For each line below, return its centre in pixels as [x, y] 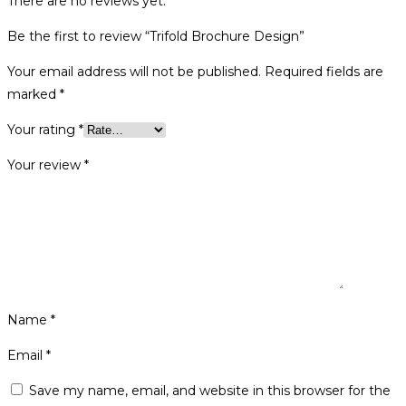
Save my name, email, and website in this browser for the [210, 390]
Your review [46, 164]
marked [34, 94]
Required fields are [324, 71]
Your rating [43, 129]
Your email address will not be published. [134, 71]
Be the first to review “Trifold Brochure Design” [156, 36]
